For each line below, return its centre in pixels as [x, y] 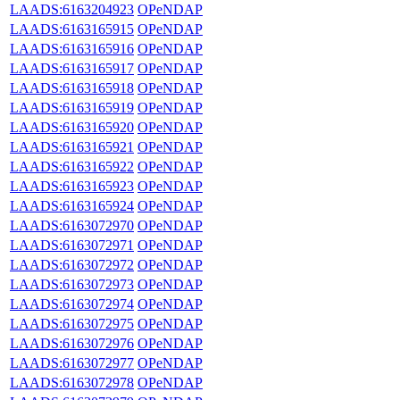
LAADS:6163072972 [72, 264]
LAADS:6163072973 [72, 284]
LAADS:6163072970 [72, 225]
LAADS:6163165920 [72, 127]
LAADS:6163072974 [72, 304]
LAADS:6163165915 [72, 29]
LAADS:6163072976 [72, 343]
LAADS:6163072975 [72, 323]
